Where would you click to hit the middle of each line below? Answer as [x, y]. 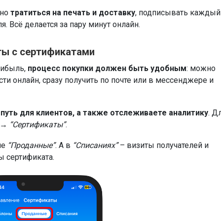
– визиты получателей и [164, 146]
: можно [201, 69]
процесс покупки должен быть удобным [107, 69]
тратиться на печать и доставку [73, 13]
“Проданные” [31, 146]
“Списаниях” [96, 146]
